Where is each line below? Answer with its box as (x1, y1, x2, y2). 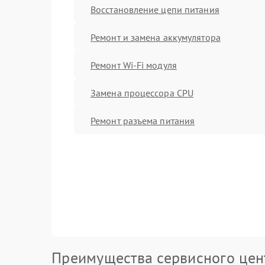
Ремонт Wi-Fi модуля (91, 59, 177, 71)
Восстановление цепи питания (91, 3, 219, 15)
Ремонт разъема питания (91, 114, 195, 127)
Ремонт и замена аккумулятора (91, 31, 221, 43)
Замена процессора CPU (91, 86, 194, 99)
